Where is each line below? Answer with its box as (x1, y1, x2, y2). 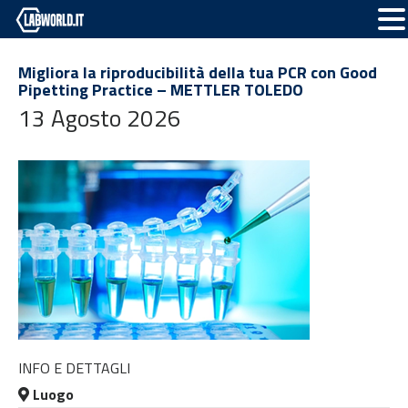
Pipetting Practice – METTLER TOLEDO (18, 77, 303, 102)
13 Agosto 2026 (18, 100, 181, 136)
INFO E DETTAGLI (18, 357, 130, 379)
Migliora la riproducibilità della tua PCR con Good (18, 60, 377, 85)
